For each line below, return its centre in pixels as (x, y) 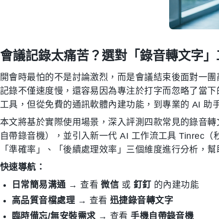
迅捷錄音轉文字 (142, 200)
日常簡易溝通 (39, 185)
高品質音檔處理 (44, 200)
